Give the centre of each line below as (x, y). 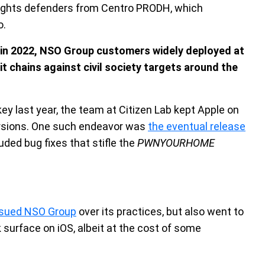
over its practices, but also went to (160, 211)
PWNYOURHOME (176, 143)
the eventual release (197, 126)
